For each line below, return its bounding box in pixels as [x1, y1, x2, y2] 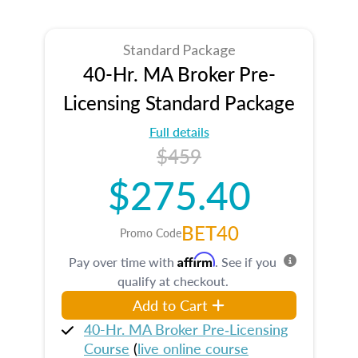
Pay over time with [69, 252, 177, 271]
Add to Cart [133, 294, 209, 315]
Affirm [177, 251, 215, 268]
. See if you [215, 252, 276, 271]
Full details [149, 121, 209, 141]
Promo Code [119, 224, 181, 241]
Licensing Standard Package [63, 88, 295, 116]
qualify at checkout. [117, 271, 229, 290]
